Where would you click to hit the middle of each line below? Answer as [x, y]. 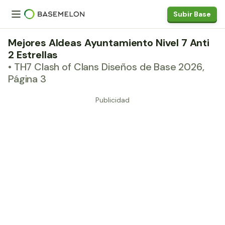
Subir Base [192, 14]
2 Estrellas [33, 55]
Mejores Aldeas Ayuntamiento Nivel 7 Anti [109, 43]
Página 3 [27, 79]
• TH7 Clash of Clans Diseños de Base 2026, [106, 67]
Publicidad [113, 100]
